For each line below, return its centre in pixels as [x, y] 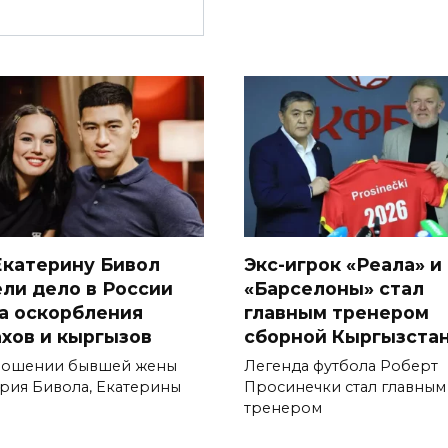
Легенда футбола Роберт [341, 365]
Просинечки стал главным [345, 386]
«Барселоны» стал [334, 288]
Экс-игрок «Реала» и [343, 264]
